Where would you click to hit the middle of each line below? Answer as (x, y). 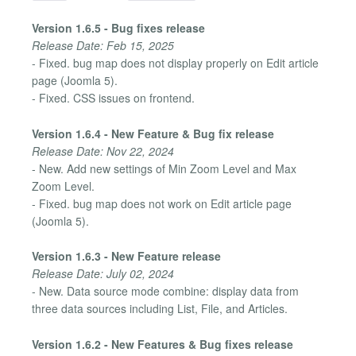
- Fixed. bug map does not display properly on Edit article (175, 63)
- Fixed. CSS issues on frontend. (113, 98)
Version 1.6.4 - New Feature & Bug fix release (153, 133)
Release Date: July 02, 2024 (103, 274)
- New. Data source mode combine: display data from (165, 291)
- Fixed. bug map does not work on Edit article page (162, 203)
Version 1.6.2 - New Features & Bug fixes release (163, 344)
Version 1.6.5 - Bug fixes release (118, 28)
